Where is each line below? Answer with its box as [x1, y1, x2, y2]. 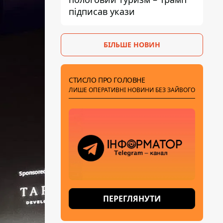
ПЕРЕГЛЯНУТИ [103, 193, 161, 204]
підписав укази [69, 5, 135, 17]
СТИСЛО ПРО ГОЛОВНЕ [69, 75, 145, 85]
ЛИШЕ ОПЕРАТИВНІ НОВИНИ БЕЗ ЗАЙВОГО [69, 86, 195, 94]
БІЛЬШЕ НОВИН [104, 40, 160, 49]
